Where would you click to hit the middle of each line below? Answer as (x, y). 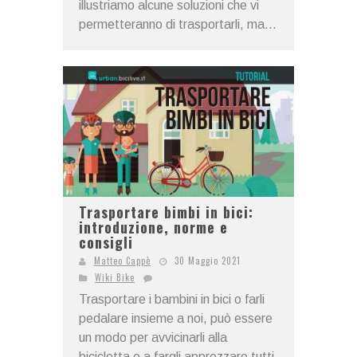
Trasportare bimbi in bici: (166, 212)
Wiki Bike (115, 277)
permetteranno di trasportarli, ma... (178, 25)
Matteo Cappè (122, 260)
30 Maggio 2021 (208, 260)
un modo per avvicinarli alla (153, 337)
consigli (106, 242)
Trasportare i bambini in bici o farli (172, 299)
